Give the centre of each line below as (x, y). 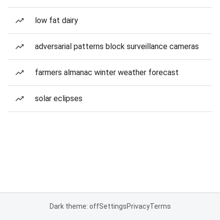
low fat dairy (56, 20)
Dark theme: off (74, 206)
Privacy (138, 206)
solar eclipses (59, 98)
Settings (113, 206)
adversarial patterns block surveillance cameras (117, 46)
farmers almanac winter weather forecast (107, 72)
